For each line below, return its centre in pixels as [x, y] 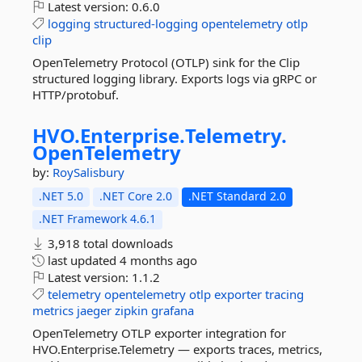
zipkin [131, 310]
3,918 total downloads [109, 243]
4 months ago [158, 260]
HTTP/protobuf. [76, 95]
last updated [82, 260]
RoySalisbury [88, 172]
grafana [173, 310]
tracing [284, 294]
